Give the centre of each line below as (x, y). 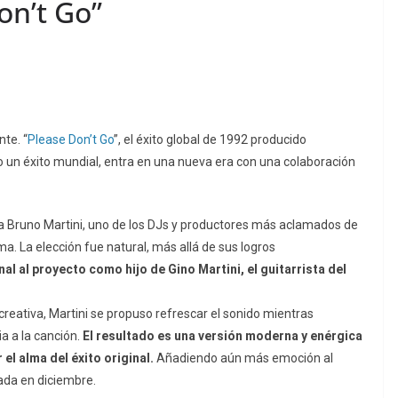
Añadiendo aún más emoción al (243, 358)
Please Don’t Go (71, 140)
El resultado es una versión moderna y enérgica (223, 336)
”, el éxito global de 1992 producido (210, 140)
